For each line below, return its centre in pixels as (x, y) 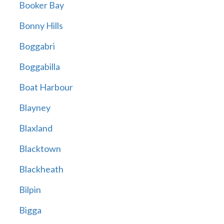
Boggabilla (39, 67)
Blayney (34, 108)
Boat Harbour (46, 87)
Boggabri (37, 46)
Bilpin (30, 190)
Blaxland (35, 128)
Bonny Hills (41, 26)
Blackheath (41, 169)
